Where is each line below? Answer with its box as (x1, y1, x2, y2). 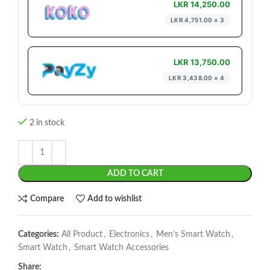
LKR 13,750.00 (174, 57, 230, 67)
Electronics (109, 230, 149, 239)
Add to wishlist (87, 194, 142, 203)
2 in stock (30, 119, 64, 128)
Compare (30, 194, 64, 203)
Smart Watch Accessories (74, 243, 169, 253)
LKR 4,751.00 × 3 (171, 16, 224, 24)
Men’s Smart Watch (156, 230, 230, 239)
